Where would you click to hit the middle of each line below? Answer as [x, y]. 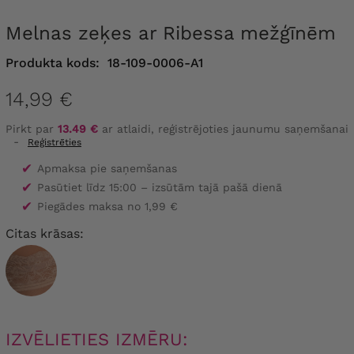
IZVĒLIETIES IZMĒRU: [97, 339]
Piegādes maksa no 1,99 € [107, 206]
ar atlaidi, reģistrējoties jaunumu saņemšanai [223, 128]
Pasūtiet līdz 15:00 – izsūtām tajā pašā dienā [160, 187]
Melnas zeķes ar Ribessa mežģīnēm [179, 34]
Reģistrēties [55, 142]
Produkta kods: [53, 63]
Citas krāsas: [45, 233]
